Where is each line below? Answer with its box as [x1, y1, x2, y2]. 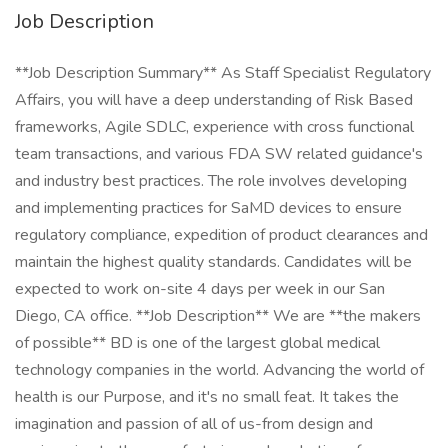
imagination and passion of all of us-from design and [15, 413, 373, 435]
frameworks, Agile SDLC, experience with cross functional [15, 116, 414, 138]
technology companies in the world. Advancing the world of [15, 359, 424, 381]
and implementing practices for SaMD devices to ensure [15, 197, 402, 219]
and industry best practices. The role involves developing [15, 170, 407, 192]
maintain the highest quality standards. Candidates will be [15, 251, 412, 273]
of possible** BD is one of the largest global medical [15, 332, 380, 354]
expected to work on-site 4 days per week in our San [15, 278, 385, 300]
